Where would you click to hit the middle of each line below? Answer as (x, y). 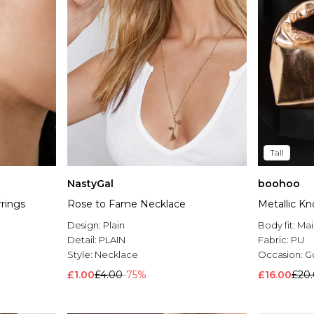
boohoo (279, 184)
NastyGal (90, 184)
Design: (85, 225)
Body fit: (278, 225)
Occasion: (281, 255)
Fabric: (274, 240)
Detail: (83, 240)
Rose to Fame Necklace (127, 204)
